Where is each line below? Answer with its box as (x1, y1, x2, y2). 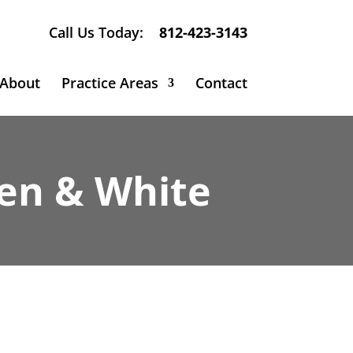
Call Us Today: (48, 22, 143, 42)
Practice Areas (61, 73, 158, 92)
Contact (195, 73, 247, 92)
